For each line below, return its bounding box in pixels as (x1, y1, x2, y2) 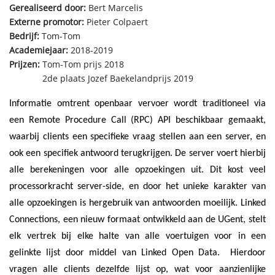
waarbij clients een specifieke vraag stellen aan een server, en (9, 132, 266, 142)
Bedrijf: (9, 31, 39, 42)
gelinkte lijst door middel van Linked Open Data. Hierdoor (9, 248, 266, 258)
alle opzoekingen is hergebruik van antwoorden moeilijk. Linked (9, 198, 266, 208)
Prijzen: (9, 60, 40, 70)
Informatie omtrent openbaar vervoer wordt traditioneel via (9, 99, 266, 109)
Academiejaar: (9, 45, 68, 56)
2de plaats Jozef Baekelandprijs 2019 (40, 74, 193, 84)
